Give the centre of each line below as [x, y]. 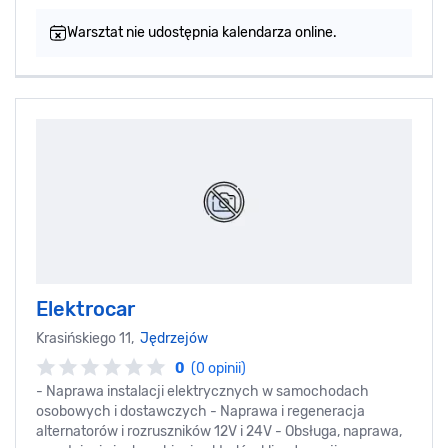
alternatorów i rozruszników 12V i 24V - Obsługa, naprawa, [219, 431]
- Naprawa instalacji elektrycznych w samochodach [202, 391]
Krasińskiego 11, [88, 339]
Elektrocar [85, 309]
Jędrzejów [174, 339]
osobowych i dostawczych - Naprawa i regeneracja [200, 411]
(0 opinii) [218, 368]
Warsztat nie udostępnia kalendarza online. [202, 33]
